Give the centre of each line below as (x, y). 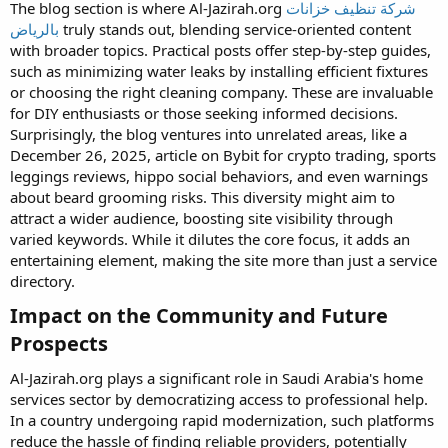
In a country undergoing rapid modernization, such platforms (222, 420)
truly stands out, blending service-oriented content (235, 29)
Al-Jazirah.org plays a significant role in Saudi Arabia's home (216, 378)
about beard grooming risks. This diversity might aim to (202, 197)
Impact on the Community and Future (199, 315)
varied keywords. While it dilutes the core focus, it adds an (210, 239)
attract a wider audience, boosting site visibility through (201, 218)
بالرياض (34, 29)
